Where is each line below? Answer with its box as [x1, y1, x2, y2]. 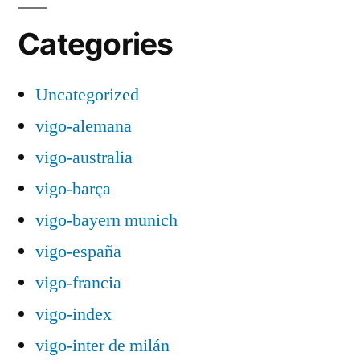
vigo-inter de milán [35, 333, 170, 357]
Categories [18, 25, 174, 62]
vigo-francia [35, 271, 121, 294]
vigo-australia [35, 145, 133, 169]
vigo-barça [35, 177, 111, 200]
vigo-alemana [35, 114, 132, 137]
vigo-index [35, 302, 112, 325]
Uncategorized [35, 83, 139, 106]
